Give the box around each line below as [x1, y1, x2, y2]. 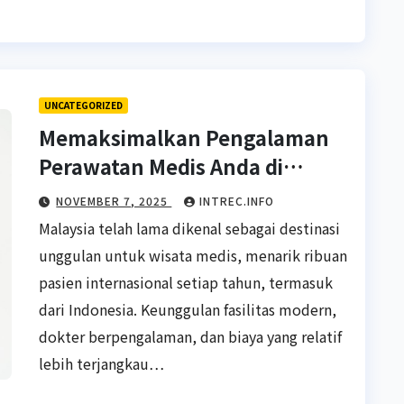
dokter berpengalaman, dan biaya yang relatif [39, 326, 343, 347]
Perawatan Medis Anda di [39, 151, 284, 180]
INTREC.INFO [199, 193, 275, 208]
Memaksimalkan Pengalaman [39, 123, 330, 151]
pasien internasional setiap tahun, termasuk [39, 271, 334, 293]
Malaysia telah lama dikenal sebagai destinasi [39, 217, 341, 239]
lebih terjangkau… [39, 353, 165, 374]
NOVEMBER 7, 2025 [56, 193, 172, 208]
